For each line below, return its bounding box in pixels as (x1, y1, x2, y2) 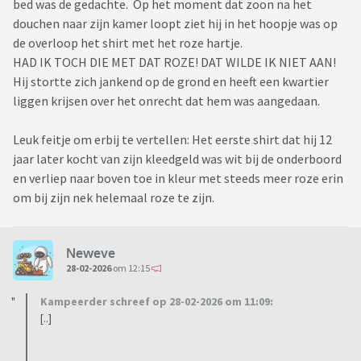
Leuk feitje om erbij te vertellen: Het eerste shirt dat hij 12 (13, 131, 332, 148)
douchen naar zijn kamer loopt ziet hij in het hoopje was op (13, 15, 338, 32)
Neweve (66, 244, 115, 261)
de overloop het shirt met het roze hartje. (13, 35, 245, 52)
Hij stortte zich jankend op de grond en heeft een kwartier (13, 73, 329, 90)
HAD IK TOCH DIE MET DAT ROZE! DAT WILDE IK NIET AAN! (13, 54, 336, 71)
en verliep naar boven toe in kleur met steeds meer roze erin (13, 170, 343, 187)
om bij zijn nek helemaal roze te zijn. (13, 189, 217, 206)
